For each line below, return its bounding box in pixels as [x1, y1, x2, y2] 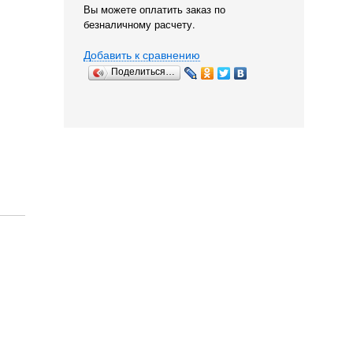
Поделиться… [111, 66, 175, 77]
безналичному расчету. [84, 17, 195, 32]
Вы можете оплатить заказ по [84, 2, 225, 17]
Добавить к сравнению [84, 46, 200, 62]
